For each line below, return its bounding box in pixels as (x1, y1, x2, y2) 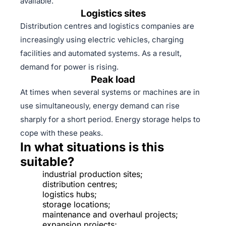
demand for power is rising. (20, 62, 119, 72)
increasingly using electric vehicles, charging (20, 35, 184, 45)
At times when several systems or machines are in (20, 87, 200, 97)
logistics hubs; (42, 189, 97, 200)
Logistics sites (80, 8, 146, 20)
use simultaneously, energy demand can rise (20, 101, 180, 111)
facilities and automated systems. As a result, (20, 48, 182, 59)
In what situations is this (20, 140, 164, 155)
